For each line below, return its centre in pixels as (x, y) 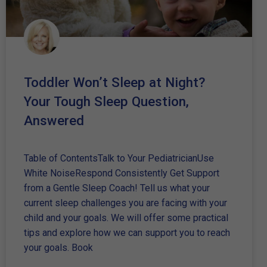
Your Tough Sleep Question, (106, 102)
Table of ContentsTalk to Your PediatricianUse (119, 159)
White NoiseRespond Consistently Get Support (122, 173)
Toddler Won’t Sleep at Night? (114, 83)
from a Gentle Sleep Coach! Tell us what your (117, 188)
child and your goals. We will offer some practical (126, 218)
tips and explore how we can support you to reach (127, 233)
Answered (54, 121)
